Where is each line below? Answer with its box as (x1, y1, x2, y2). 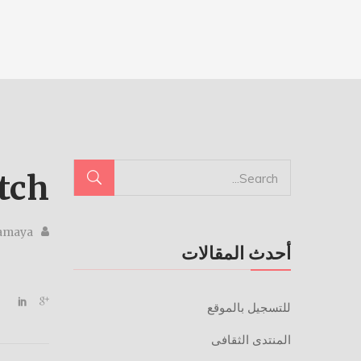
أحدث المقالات (181, 242, 291, 264)
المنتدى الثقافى (211, 332, 291, 347)
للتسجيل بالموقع (207, 300, 291, 315)
